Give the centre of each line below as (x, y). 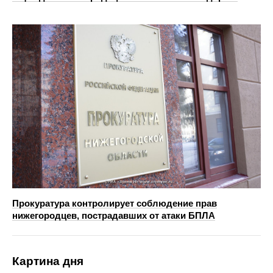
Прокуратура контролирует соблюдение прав (115, 204)
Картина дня (48, 261)
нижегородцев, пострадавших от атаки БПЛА (114, 216)
